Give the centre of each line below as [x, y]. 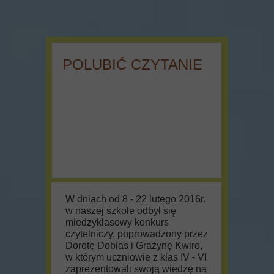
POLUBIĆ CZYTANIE [132, 65]
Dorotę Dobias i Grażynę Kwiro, [134, 246]
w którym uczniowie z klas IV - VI [136, 257]
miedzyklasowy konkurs [117, 222]
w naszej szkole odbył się [121, 211]
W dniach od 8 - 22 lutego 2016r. [135, 199]
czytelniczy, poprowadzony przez [137, 234]
